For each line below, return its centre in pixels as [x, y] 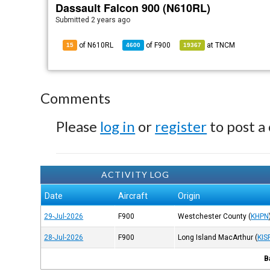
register [181, 126]
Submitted [74, 20]
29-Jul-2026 [64, 216]
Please [78, 126]
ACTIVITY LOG [135, 174]
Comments [76, 98]
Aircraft [133, 196]
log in [118, 126]
